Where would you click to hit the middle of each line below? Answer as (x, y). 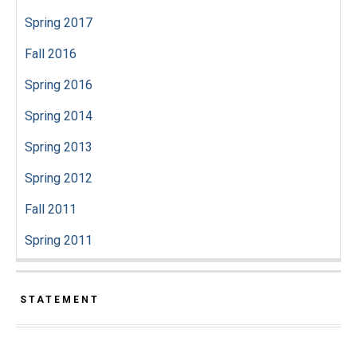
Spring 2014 (59, 116)
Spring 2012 (59, 178)
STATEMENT (60, 300)
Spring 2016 (59, 85)
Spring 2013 (59, 147)
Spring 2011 (59, 241)
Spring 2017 (59, 23)
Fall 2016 (51, 54)
